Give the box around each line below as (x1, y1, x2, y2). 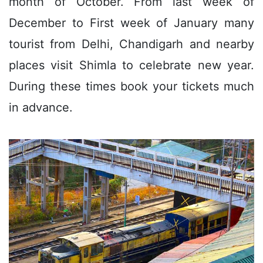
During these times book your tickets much (9, 79, 254, 93)
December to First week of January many (9, 15, 254, 30)
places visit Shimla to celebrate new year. (9, 58, 254, 72)
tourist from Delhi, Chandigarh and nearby (9, 36, 254, 51)
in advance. (9, 100, 73, 114)
